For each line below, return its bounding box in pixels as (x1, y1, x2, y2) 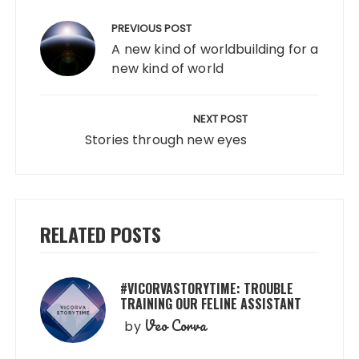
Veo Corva (143, 313, 207, 337)
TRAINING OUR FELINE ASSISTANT (120, 293, 302, 313)
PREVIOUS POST (111, 20, 192, 36)
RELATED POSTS (40, 219, 162, 248)
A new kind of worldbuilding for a (111, 39, 319, 58)
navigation (14, 14, 111, 47)
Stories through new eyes (84, 130, 248, 149)
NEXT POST (192, 111, 248, 127)
